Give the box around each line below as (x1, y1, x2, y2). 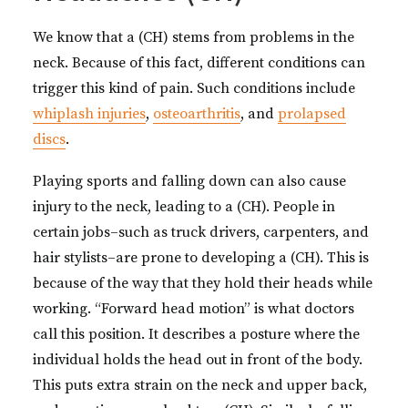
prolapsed (278, 105, 346, 123)
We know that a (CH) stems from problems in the (33, 28, 354, 46)
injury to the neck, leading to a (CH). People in (33, 198, 335, 216)
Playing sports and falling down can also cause (33, 172, 346, 190)
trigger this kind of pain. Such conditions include (33, 79, 355, 97)
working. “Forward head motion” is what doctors (33, 300, 354, 318)
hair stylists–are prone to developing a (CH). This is (33, 249, 369, 267)
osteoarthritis (153, 105, 240, 123)
